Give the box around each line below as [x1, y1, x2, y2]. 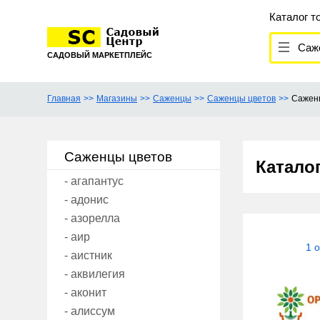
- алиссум [64, 305, 115, 318]
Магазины [96, 94, 137, 104]
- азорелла [64, 212, 120, 225]
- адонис [64, 194, 109, 206]
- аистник [64, 249, 112, 262]
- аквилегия [64, 268, 125, 281]
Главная [47, 94, 81, 104]
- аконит [64, 286, 106, 299]
